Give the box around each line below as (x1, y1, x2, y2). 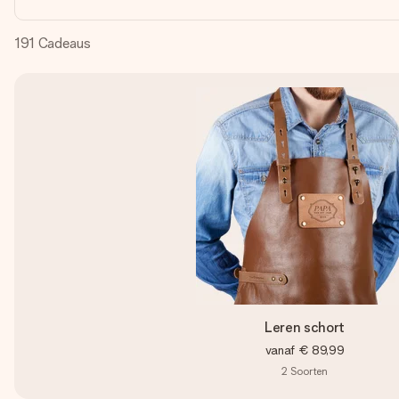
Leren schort (264, 319, 346, 336)
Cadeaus (37, 35, 91, 52)
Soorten (289, 364, 328, 378)
